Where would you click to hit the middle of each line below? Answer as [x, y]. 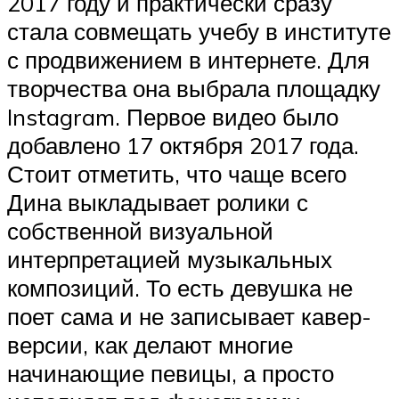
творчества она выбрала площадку [194, 88]
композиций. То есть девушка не [180, 287]
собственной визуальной [140, 230]
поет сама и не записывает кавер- [189, 316]
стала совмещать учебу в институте [199, 31]
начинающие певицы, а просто [171, 373]
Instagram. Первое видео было [173, 116]
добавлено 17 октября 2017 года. [183, 145]
